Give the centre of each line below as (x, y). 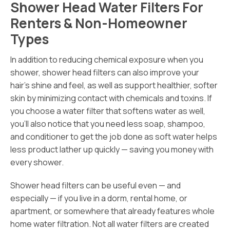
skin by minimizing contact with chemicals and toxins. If (111, 98)
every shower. (37, 162)
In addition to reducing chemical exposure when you (107, 60)
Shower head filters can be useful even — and (95, 185)
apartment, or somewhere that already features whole (112, 211)
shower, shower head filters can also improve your (105, 72)
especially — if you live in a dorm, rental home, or (99, 198)
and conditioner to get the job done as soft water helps (114, 137)
